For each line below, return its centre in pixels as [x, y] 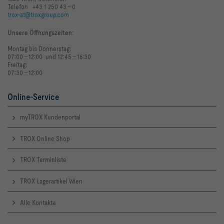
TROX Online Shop [45, 138]
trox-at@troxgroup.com [38, 15]
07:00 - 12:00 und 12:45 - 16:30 [49, 57]
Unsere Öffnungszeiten [40, 33]
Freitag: [17, 65]
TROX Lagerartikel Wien [51, 181]
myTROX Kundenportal [50, 117]
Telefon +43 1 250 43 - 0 [41, 7]
